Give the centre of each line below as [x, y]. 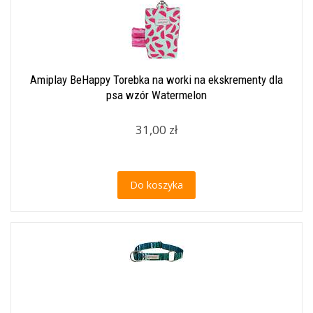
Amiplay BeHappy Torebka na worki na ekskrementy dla [156, 80]
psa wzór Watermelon [156, 95]
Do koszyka [156, 185]
